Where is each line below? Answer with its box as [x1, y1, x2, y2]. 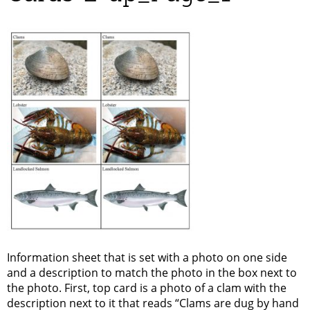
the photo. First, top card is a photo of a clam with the [7, 280, 286, 295]
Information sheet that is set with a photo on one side [7, 249, 287, 265]
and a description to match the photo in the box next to [7, 264, 297, 280]
